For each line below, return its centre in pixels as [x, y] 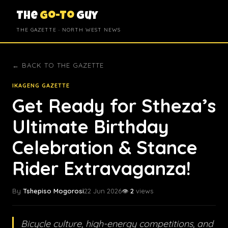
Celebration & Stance [105, 147]
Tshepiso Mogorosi [53, 191]
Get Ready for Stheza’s [114, 106]
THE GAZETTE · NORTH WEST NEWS [68, 30]
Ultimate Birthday [91, 126]
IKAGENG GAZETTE [41, 85]
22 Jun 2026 [103, 191]
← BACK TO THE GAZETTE [58, 65]
